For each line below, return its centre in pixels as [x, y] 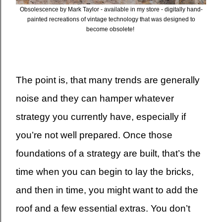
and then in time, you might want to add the [107, 190]
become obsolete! [111, 29]
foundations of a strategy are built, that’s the [108, 153]
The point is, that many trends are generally [108, 80]
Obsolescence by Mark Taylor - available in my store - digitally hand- [111, 9]
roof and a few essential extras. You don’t [103, 208]
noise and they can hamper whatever [95, 98]
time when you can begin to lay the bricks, [105, 172]
